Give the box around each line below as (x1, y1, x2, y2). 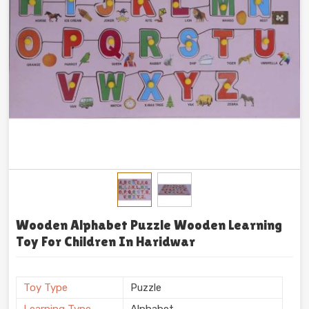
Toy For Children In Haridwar (16, 234, 195, 250)
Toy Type (23, 281, 68, 295)
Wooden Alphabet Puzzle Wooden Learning (16, 217, 282, 233)
